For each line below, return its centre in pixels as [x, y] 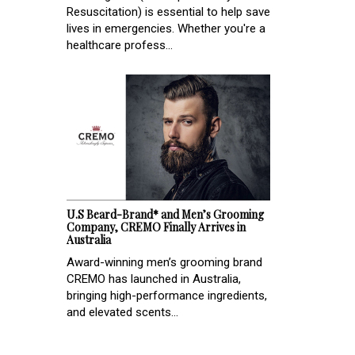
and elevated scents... [122, 312]
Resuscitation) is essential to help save [168, 12]
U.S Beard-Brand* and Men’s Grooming [165, 214]
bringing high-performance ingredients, [167, 295]
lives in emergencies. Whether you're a [166, 29]
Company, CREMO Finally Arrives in [156, 227]
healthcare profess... [120, 46]
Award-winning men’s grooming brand [164, 262]
